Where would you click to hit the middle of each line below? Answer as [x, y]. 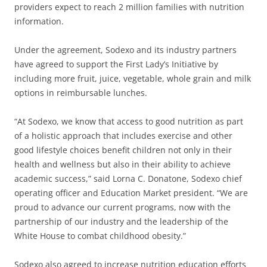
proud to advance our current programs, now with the [122, 207]
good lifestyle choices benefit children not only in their [123, 150]
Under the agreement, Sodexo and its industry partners [125, 49]
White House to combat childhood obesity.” [100, 235]
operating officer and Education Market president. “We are [131, 193]
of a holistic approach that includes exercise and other [123, 135]
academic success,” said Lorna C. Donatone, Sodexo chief [128, 178]
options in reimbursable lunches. [81, 92]
